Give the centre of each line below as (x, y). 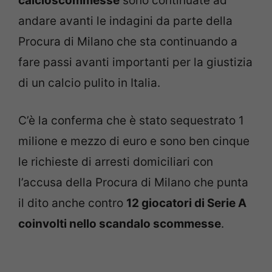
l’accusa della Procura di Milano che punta (133, 183)
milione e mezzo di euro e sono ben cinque (134, 141)
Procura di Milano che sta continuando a (128, 41)
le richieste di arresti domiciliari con (116, 162)
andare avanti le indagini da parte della (125, 21)
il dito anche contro (72, 203)
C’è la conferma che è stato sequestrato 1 (131, 121)
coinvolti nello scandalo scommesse (120, 224)
